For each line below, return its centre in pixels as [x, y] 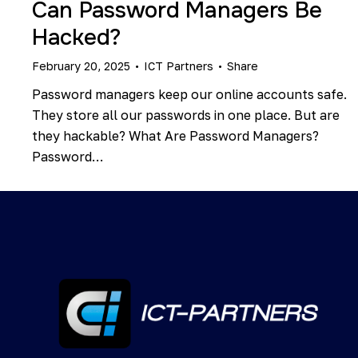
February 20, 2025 [81, 66]
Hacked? [77, 38]
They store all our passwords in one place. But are [186, 115]
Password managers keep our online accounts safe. [189, 94]
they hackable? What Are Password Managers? [175, 135]
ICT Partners [179, 66]
